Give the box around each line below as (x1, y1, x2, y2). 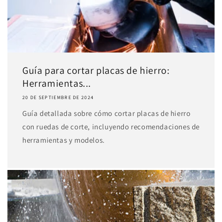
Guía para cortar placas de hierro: (22, 64, 170, 77)
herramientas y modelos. (22, 135, 105, 145)
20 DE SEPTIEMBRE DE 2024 (22, 94, 94, 101)
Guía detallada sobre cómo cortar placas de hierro (22, 109, 191, 118)
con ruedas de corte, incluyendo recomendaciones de (22, 122, 200, 131)
